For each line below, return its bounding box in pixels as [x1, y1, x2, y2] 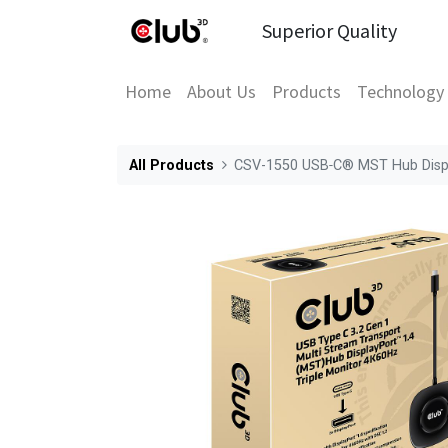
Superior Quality [262, 17, 398, 43]
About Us [187, 80, 256, 103]
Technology [357, 80, 444, 103]
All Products [129, 156, 214, 174]
